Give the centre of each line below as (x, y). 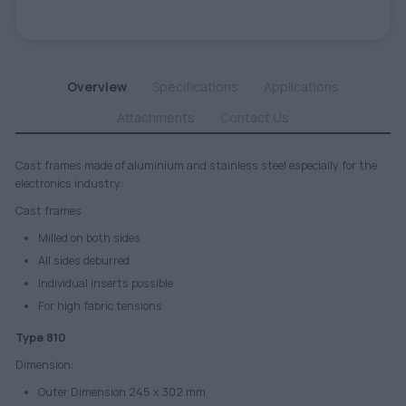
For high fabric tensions (100, 306)
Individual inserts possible (105, 284)
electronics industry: (69, 184)
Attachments (155, 118)
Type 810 (40, 338)
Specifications (195, 87)
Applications (301, 87)
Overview (97, 87)
